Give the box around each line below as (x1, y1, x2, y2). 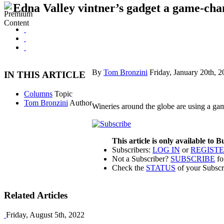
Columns (24, 89, 52, 98)
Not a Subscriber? (112, 154, 170, 163)
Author (69, 98, 92, 107)
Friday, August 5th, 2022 (6, 210, 84, 219)
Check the (112, 163, 146, 172)
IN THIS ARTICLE (4, 69, 85, 80)
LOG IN (152, 145, 180, 154)
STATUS (146, 163, 175, 172)
